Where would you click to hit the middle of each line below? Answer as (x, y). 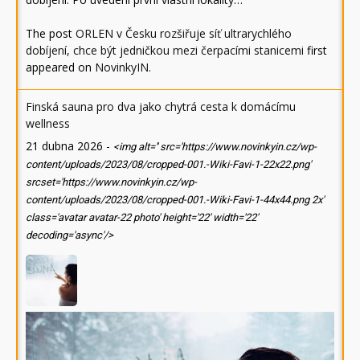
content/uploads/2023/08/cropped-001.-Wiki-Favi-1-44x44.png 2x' (175, 199)
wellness (48, 123)
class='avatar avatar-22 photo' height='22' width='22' (142, 217)
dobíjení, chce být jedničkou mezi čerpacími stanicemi (165, 50)
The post (51, 33)
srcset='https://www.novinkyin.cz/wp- (111, 182)
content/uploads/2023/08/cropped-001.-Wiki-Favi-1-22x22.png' (168, 164)
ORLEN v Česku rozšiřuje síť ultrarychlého (184, 33)
